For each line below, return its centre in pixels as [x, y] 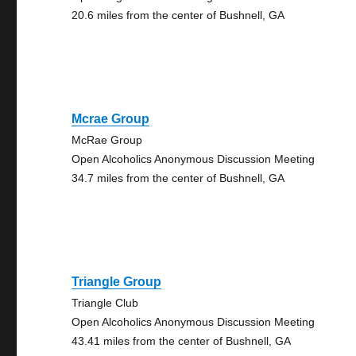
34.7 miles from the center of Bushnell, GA [178, 178]
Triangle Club [105, 303]
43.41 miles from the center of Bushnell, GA [182, 341]
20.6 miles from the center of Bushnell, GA [178, 15]
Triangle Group [117, 282]
